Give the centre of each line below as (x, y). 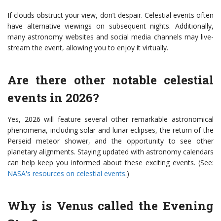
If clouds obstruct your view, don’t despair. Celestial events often (110, 15)
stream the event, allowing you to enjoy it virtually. (88, 48)
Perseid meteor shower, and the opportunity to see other (110, 141)
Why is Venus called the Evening (110, 206)
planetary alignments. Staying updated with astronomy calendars (110, 152)
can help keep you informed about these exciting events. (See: (110, 163)
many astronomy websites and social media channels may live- (110, 37)
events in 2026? (53, 98)
